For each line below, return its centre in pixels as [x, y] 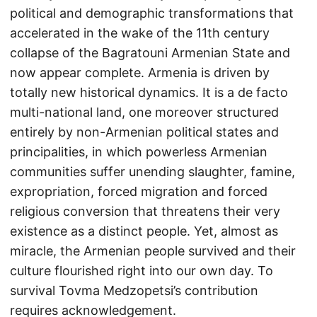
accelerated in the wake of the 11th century [140, 33]
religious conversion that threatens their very [145, 211]
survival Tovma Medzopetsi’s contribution [134, 290]
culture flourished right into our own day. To [142, 271]
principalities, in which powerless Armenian [139, 152]
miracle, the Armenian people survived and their [153, 251]
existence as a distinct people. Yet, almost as [144, 231]
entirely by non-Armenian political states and [144, 132]
